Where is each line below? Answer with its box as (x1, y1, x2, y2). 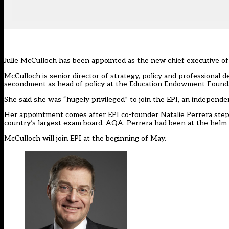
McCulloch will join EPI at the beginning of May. (4, 134, 166, 143)
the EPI (153, 95, 178, 104)
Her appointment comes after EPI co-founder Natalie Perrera (4, 110, 214, 120)
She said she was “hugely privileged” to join (4, 95, 153, 104)
